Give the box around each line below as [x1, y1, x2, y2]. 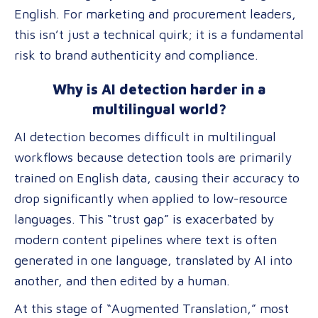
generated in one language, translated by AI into [14, 253, 292, 268]
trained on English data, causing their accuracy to [14, 170, 300, 185]
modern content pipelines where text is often [14, 232, 277, 247]
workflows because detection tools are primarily [14, 150, 292, 165]
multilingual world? [92, 101, 226, 117]
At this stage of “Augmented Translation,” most [14, 301, 289, 316]
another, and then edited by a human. [14, 273, 230, 288]
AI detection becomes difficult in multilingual [14, 129, 276, 144]
